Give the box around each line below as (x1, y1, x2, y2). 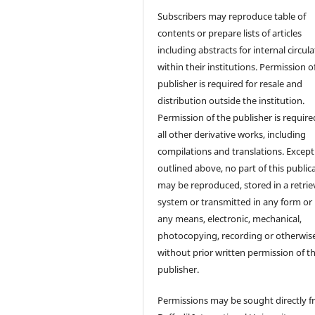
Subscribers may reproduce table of (157, 9, 307, 22)
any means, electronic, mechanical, (157, 212, 302, 225)
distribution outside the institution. (157, 94, 305, 107)
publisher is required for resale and (157, 77, 303, 90)
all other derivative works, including (157, 127, 307, 141)
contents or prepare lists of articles (157, 26, 302, 39)
